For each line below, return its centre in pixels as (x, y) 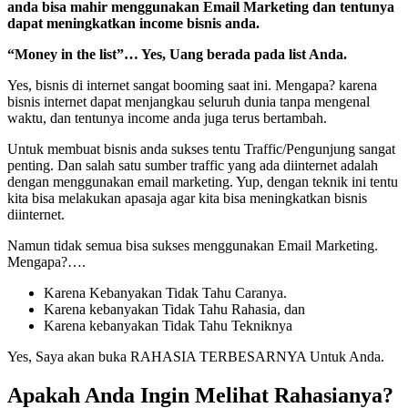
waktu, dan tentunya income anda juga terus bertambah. (167, 117)
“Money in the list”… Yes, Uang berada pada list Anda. (177, 54)
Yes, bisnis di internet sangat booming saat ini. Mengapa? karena (192, 85)
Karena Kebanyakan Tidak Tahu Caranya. (165, 292)
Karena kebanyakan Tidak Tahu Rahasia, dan (174, 309)
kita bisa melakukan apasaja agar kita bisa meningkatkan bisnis (187, 198)
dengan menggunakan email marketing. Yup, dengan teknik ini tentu (203, 181)
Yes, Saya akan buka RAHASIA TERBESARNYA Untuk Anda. (196, 356)
